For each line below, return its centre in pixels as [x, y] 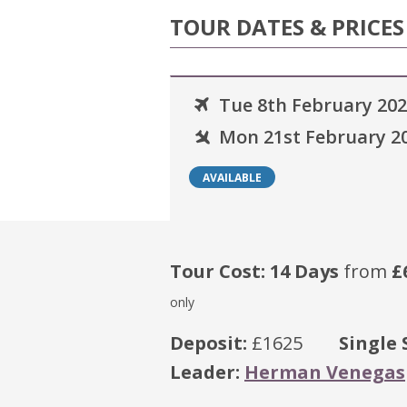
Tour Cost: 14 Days [254, 271]
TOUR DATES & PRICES [287, 27]
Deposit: [208, 343]
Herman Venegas [325, 372]
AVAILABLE [232, 178]
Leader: [205, 372]
